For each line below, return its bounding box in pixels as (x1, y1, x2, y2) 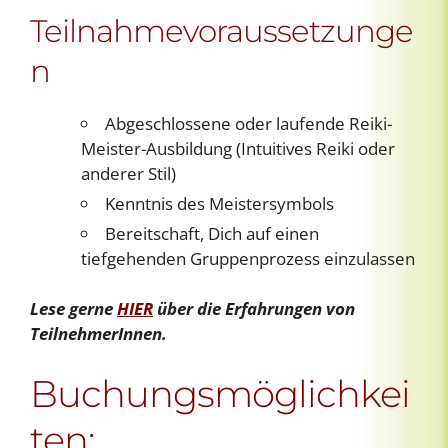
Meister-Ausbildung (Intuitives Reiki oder (81, 136, 395, 160)
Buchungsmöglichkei (30, 370, 410, 416)
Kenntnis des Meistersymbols (105, 191, 334, 215)
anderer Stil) (81, 161, 176, 185)
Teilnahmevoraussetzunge (30, 11, 413, 50)
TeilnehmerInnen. (30, 321, 167, 345)
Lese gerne (30, 296, 117, 320)
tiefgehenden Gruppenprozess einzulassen (81, 246, 415, 270)
